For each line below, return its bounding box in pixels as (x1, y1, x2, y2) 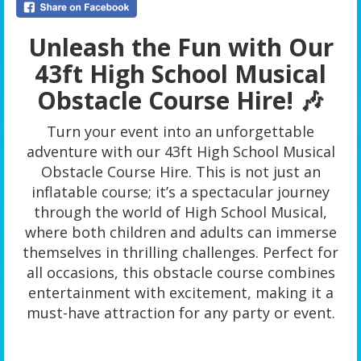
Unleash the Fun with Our (27, 30, 334, 64)
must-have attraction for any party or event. (26, 302, 335, 322)
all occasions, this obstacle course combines (26, 262, 335, 282)
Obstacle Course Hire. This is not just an (40, 161, 321, 181)
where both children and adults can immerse (24, 222, 337, 242)
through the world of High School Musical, (34, 201, 327, 222)
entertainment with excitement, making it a (27, 282, 334, 302)
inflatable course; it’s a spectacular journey (31, 181, 330, 201)
